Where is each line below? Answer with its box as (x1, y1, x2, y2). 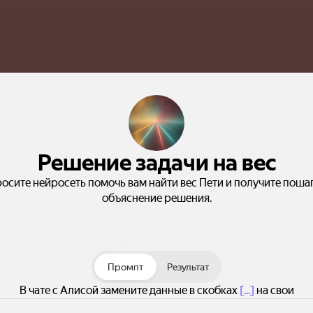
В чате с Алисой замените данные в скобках (19, 284, 240, 297)
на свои (254, 284, 294, 297)
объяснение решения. (101, 191, 212, 205)
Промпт (108, 261, 143, 272)
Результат (166, 261, 209, 272)
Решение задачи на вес (37, 150, 276, 176)
